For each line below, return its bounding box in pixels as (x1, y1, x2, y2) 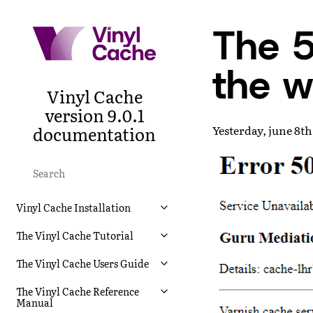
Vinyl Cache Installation (16, 200, 131, 214)
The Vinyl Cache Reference (16, 284, 139, 298)
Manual (16, 295, 53, 310)
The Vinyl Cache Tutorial (16, 228, 133, 242)
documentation (33, 121, 156, 146)
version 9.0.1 (44, 102, 145, 127)
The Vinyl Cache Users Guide (16, 256, 149, 270)
